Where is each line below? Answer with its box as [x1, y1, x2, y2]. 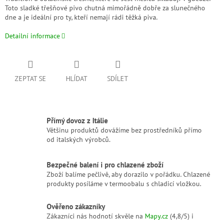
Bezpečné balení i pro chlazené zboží [47, 160, 164, 170]
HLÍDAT [66, 74, 87, 83]
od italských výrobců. [47, 135, 110, 144]
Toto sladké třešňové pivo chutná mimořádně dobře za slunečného [5, 3, 205, 13]
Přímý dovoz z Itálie [47, 115, 108, 126]
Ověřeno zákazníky [47, 201, 105, 211]
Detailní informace [5, 31, 60, 41]
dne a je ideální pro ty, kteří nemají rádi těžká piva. [5, 13, 158, 22]
